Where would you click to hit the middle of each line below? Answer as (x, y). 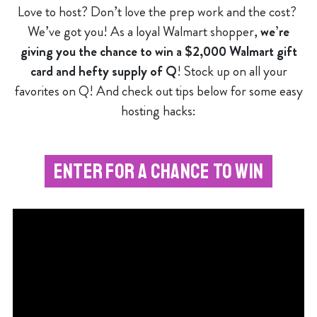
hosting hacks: (158, 111)
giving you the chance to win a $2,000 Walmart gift (158, 51)
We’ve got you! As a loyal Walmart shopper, (144, 31)
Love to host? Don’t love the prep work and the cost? (158, 12)
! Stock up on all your (232, 71)
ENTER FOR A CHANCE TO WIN (158, 171)
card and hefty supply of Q (103, 71)
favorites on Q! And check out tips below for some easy (158, 91)
